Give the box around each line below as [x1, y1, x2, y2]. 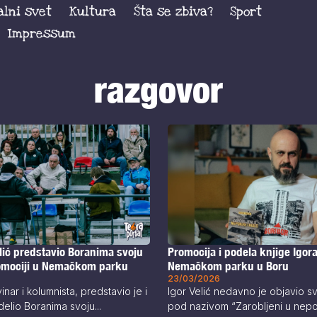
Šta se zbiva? [133, 2, 213, 20]
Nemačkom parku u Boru [167, 259, 289, 274]
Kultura [69, 2, 116, 20]
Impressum [8, 25, 76, 42]
